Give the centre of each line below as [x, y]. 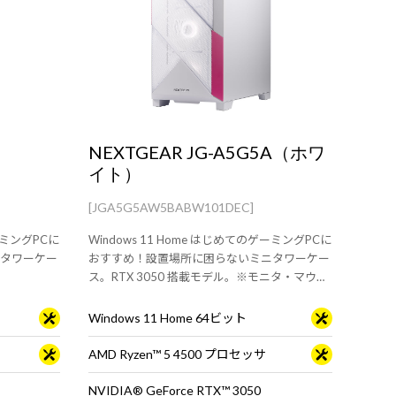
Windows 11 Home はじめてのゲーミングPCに [210, 240]
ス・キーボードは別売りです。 [168, 295]
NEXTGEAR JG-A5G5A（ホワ [207, 152]
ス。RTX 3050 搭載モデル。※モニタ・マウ [202, 277]
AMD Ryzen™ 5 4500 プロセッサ [177, 354]
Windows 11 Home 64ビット [168, 318]
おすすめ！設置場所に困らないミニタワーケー [209, 258]
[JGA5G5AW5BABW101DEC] [171, 207]
